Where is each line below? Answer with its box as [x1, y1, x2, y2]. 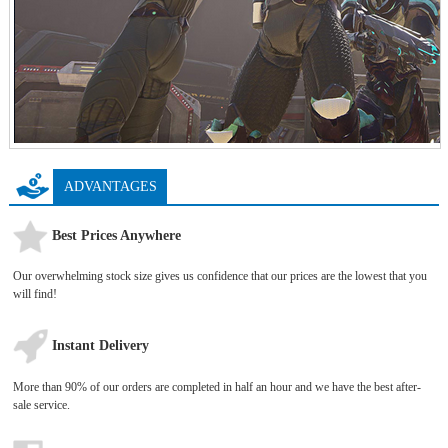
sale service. [13, 397, 71, 412]
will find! [13, 286, 58, 301]
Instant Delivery [48, 337, 150, 353]
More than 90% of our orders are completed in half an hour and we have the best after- [13, 379, 422, 394]
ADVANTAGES [63, 178, 157, 194]
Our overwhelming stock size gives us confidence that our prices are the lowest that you [13, 268, 428, 283]
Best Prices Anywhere [48, 227, 182, 243]
